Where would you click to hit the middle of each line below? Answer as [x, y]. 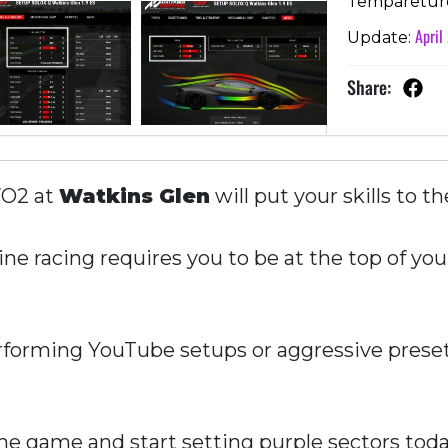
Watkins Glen [134, 195]
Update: [380, 37]
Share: [368, 86]
